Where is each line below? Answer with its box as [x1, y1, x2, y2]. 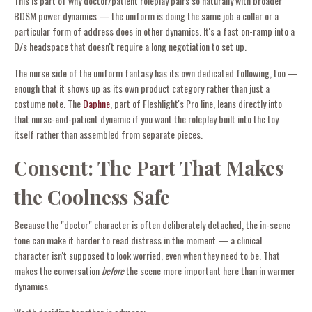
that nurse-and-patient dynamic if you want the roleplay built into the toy [14, 111, 279, 127]
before [102, 263, 124, 279]
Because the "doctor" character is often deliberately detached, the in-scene [14, 217, 290, 233]
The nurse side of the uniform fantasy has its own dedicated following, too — [14, 65, 298, 81]
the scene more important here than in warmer [124, 263, 295, 279]
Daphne [83, 96, 110, 111]
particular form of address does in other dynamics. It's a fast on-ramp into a [14, 24, 295, 39]
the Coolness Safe [14, 184, 170, 210]
